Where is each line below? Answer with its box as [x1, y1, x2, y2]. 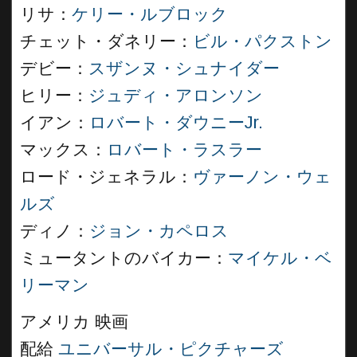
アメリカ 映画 [20, 312, 128, 331]
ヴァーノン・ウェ [193, 167, 331, 186]
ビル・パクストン [193, 32, 332, 51]
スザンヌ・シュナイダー [88, 59, 280, 78]
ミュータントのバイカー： [20, 249, 228, 268]
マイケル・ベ [228, 249, 332, 268]
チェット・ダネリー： [20, 32, 193, 51]
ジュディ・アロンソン [88, 86, 263, 105]
